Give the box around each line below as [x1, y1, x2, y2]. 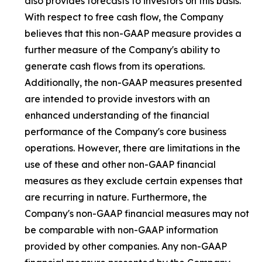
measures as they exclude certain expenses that [25, 175, 243, 187]
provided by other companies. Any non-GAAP [25, 240, 227, 253]
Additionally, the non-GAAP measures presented [25, 77, 242, 89]
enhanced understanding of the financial [25, 109, 209, 122]
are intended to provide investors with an [25, 93, 210, 105]
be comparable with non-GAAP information [25, 224, 218, 236]
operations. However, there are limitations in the [25, 142, 240, 154]
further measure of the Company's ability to [25, 44, 220, 56]
